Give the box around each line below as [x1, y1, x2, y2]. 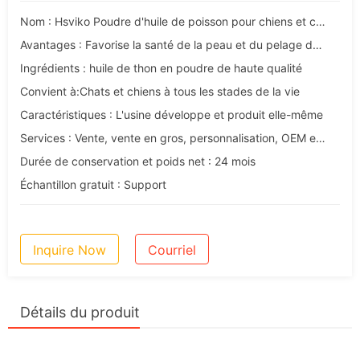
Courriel [148, 242, 196, 259]
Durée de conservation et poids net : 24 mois [20, 154, 256, 169]
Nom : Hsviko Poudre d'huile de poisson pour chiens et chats [316, 14, 325, 29]
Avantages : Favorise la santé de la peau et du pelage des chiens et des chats [313, 38, 322, 52]
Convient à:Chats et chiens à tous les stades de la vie [20, 84, 300, 99]
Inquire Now [33, 242, 106, 259]
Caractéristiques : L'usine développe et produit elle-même [20, 108, 323, 122]
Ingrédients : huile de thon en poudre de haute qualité [20, 61, 302, 76]
